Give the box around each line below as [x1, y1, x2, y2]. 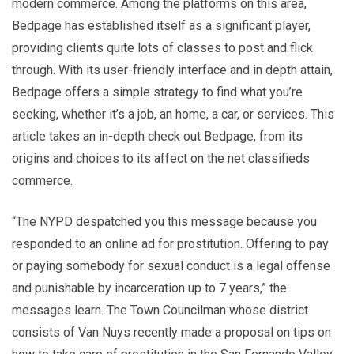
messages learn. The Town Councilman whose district [12, 302, 308, 318]
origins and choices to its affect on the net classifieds [12, 150, 310, 166]
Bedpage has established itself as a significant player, [12, 17, 311, 33]
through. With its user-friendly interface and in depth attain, [12, 62, 333, 77]
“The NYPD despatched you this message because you [12, 213, 317, 229]
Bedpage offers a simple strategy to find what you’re [12, 84, 303, 100]
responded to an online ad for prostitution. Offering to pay [12, 235, 329, 251]
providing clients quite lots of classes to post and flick [12, 40, 313, 55]
